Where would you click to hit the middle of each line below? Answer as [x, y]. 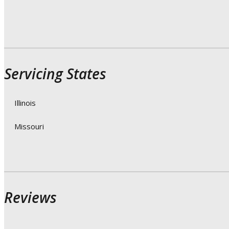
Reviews [30, 198]
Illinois [25, 103]
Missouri [29, 127]
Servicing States [55, 74]
